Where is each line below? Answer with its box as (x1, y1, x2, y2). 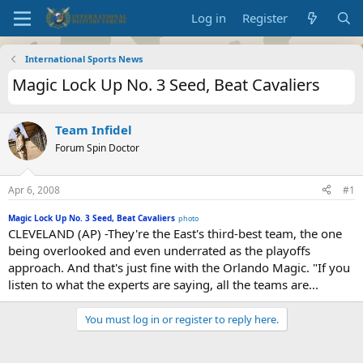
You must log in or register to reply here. (84, 311, 279, 327)
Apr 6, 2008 (8, 182, 60, 197)
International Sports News (24, 53, 143, 65)
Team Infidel (55, 122, 132, 138)
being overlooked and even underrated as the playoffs (8, 241, 310, 258)
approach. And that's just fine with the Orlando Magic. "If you (8, 258, 350, 275)
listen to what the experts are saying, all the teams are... (8, 275, 318, 293)
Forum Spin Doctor (55, 141, 139, 155)
